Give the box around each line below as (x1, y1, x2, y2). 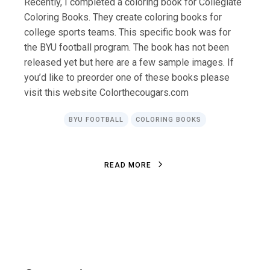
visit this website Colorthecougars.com (24, 87, 189, 99)
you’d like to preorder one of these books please (24, 72, 230, 84)
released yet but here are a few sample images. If (24, 57, 234, 69)
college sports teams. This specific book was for (24, 27, 231, 39)
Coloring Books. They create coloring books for (24, 11, 222, 24)
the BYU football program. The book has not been (24, 42, 230, 54)
